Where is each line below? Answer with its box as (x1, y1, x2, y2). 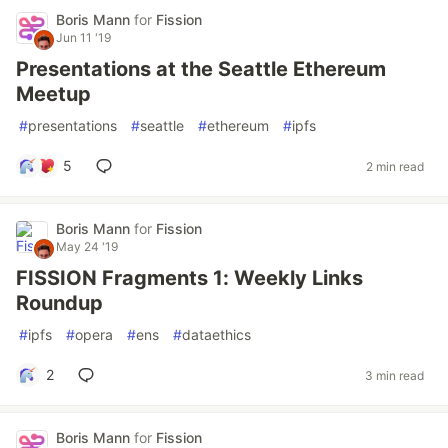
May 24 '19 (56, 239, 118, 254)
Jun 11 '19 (56, 30, 111, 45)
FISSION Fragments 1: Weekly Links (16, 266, 363, 290)
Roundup (16, 291, 103, 315)
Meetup (16, 82, 91, 106)
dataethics (182, 326, 251, 343)
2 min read (366, 158, 424, 174)
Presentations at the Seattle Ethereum (16, 57, 386, 81)
